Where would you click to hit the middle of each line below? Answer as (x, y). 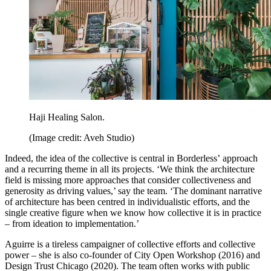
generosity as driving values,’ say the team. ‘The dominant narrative (133, 191)
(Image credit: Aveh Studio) (82, 137)
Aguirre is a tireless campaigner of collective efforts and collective (130, 244)
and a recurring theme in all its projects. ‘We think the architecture (130, 169)
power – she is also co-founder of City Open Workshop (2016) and (132, 255)
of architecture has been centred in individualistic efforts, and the (127, 201)
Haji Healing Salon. (67, 117)
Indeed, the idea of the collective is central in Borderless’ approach (131, 158)
